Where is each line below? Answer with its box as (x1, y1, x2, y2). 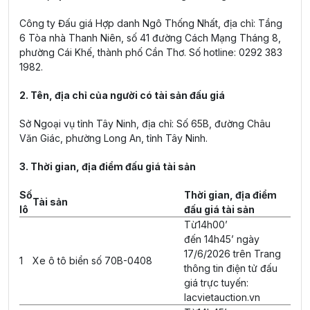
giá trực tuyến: (184, 277, 248, 289)
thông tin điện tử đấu (184, 262, 277, 274)
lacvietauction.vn (184, 291, 260, 303)
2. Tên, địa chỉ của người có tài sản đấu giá (19, 89, 225, 101)
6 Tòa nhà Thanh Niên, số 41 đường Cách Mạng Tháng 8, (19, 32, 281, 44)
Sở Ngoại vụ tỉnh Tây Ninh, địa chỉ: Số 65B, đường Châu (19, 118, 271, 129)
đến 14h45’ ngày (184, 233, 259, 245)
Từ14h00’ (184, 219, 228, 230)
